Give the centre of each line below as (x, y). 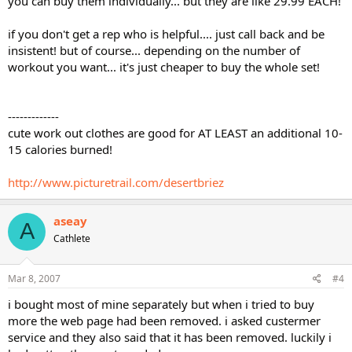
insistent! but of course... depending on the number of (154, 50)
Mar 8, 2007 (34, 279)
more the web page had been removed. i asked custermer (164, 321)
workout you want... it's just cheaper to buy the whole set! (164, 66)
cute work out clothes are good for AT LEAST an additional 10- (175, 132)
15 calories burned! (60, 149)
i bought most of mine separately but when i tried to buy (161, 304)
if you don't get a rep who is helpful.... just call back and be (166, 33)
